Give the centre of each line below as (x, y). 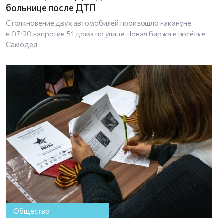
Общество (32, 211)
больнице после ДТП (51, 7)
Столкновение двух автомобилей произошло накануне (99, 23)
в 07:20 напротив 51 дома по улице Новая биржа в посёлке (106, 33)
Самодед (22, 44)
